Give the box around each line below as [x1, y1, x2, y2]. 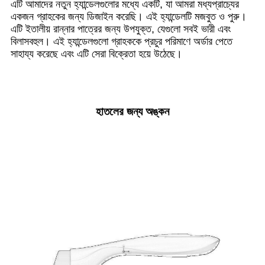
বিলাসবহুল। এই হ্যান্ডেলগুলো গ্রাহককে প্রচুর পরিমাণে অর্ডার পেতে [11, 35, 232, 47]
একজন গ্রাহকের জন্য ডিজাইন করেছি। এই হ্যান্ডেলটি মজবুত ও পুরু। [11, 10, 247, 22]
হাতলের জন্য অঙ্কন [96, 105, 169, 118]
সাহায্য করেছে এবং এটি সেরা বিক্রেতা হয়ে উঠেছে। [11, 47, 182, 60]
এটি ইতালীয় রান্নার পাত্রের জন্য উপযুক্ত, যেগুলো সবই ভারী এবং [11, 22, 231, 35]
